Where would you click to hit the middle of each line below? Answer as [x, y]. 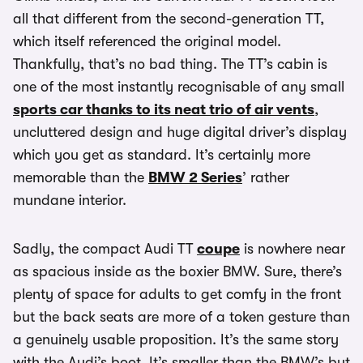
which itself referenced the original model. [147, 41]
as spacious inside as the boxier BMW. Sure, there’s [177, 271]
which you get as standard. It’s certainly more [162, 155]
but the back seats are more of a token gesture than [181, 317]
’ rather [266, 177]
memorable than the [81, 177]
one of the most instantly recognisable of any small [179, 87]
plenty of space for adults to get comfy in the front [177, 294]
